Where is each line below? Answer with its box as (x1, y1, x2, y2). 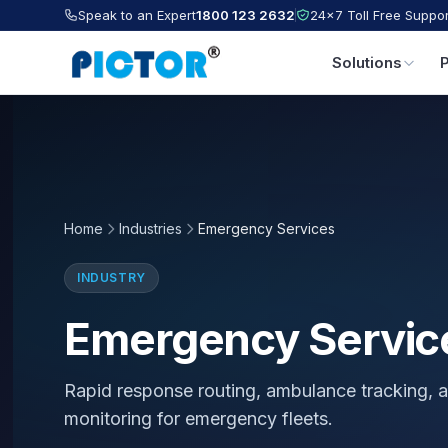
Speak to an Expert (78, 6, 196, 23)
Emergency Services (198, 220, 335, 237)
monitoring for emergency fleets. (64, 408, 333, 429)
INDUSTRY (77, 270, 146, 285)
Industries (119, 220, 182, 237)
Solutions (332, 53, 403, 72)
